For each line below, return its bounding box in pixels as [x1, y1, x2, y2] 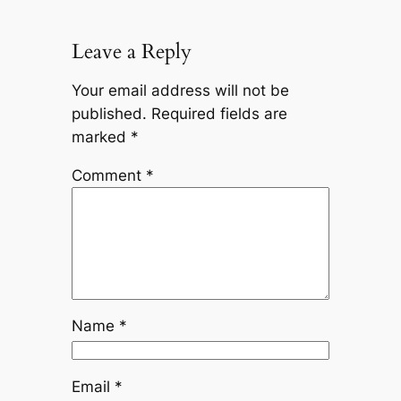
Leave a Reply [71, 37, 192, 65]
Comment [71, 166, 146, 184]
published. [71, 104, 147, 123]
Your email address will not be [71, 81, 289, 99]
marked [71, 127, 131, 146]
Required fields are [150, 104, 287, 123]
